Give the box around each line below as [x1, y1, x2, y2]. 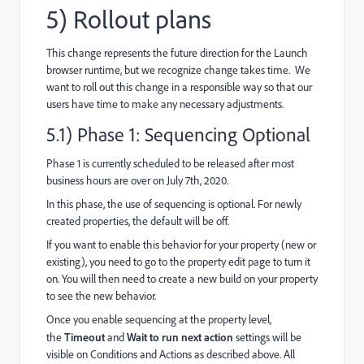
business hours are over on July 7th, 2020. [46, 172, 228, 188]
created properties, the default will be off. [46, 213, 229, 228]
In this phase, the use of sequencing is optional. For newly [46, 196, 301, 211]
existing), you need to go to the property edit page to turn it [46, 253, 310, 269]
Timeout [64, 329, 105, 344]
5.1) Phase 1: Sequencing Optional [46, 121, 310, 146]
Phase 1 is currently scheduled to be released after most [46, 155, 294, 171]
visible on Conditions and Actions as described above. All [46, 346, 295, 362]
